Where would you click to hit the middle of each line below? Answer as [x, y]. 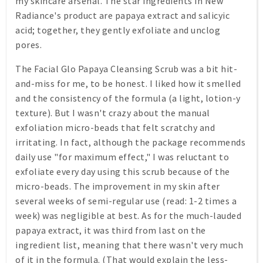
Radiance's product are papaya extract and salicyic [122, 15]
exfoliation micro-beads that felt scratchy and [115, 127]
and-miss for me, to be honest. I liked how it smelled [128, 83]
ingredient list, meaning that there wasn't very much [129, 245]
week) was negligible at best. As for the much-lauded [128, 215]
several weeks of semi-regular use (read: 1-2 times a [126, 200]
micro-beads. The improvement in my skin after [118, 186]
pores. [28, 44]
